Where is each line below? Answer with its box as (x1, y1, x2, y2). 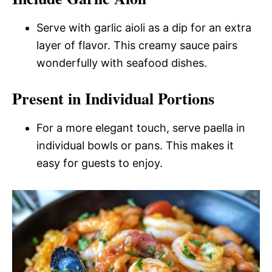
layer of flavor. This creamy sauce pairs (36, 39, 237, 52)
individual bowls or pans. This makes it (36, 139, 234, 152)
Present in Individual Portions (12, 87, 214, 110)
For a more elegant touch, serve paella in (36, 121, 245, 134)
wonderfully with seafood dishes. (36, 56, 207, 69)
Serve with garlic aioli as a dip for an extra (36, 21, 251, 34)
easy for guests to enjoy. (36, 157, 163, 169)
